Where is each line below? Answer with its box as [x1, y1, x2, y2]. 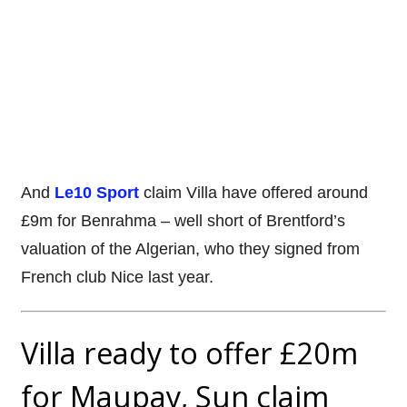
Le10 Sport [54, 183, 139, 202]
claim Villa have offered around [143, 183, 368, 202]
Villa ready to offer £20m [20, 333, 358, 373]
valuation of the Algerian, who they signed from [20, 239, 360, 258]
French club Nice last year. [20, 267, 213, 286]
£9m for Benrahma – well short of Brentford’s [20, 211, 345, 230]
